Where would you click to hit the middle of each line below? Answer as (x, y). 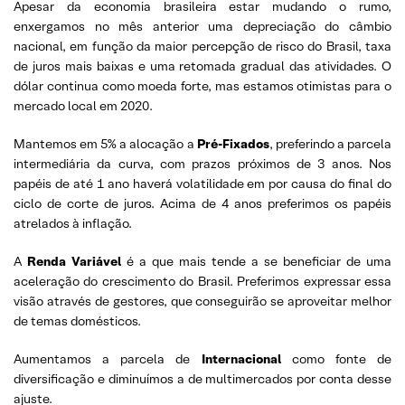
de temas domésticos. (77, 321)
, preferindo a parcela (330, 144)
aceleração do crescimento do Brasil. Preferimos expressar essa (202, 281)
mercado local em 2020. (83, 106)
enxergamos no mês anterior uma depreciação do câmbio (202, 26)
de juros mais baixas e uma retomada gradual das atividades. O (202, 66)
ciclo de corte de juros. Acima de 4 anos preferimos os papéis (202, 203)
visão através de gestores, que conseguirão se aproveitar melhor (202, 301)
